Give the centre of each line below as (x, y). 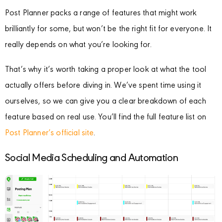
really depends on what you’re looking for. (78, 46)
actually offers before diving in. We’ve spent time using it (103, 86)
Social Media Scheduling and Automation (91, 159)
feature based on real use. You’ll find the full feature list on (106, 118)
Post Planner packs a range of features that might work (101, 14)
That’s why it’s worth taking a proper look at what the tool (106, 70)
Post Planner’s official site (50, 134)
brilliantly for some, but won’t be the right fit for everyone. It (109, 30)
